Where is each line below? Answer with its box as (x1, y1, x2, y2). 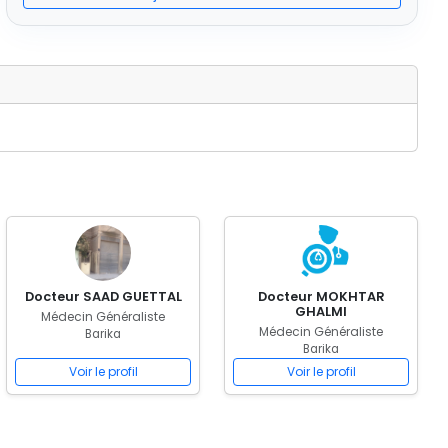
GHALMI (295, 303, 347, 320)
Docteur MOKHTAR (257, 288, 385, 305)
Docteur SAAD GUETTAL (24, 288, 182, 305)
